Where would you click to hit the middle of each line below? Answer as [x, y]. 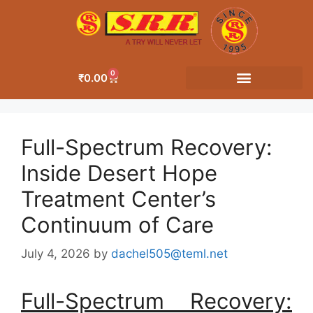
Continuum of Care [117, 224]
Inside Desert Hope [119, 173]
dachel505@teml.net [169, 254]
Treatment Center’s [118, 198]
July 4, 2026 [56, 254]
